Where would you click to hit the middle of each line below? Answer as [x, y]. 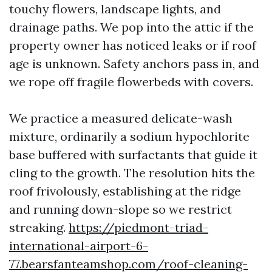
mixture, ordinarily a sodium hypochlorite [129, 136]
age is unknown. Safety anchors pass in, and [134, 63]
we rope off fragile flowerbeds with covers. [131, 82]
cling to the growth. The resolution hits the [132, 173]
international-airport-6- [79, 246]
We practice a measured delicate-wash [121, 118]
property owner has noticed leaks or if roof [133, 45]
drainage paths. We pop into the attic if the [131, 27]
